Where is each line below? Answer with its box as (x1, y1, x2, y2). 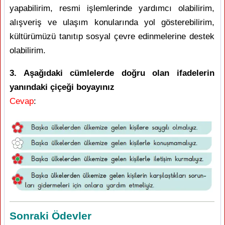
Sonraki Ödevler (10, 210, 91, 222)
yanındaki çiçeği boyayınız (10, 82, 115, 92)
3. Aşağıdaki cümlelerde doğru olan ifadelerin (10, 68, 214, 78)
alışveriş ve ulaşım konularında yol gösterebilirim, (10, 17, 214, 27)
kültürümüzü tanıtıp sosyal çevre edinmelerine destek (10, 31, 214, 41)
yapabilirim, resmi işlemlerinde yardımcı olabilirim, (10, 3, 214, 13)
